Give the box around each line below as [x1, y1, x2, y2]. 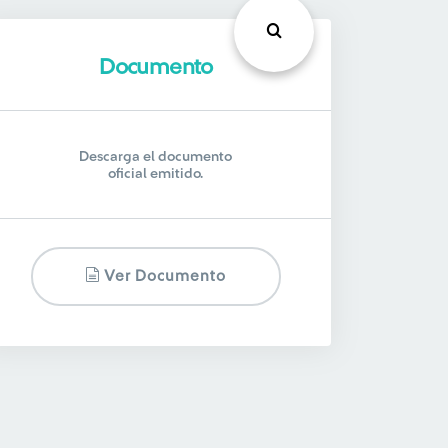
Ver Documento [100, 269, 227, 284]
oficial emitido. [108, 167, 204, 181]
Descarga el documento [79, 150, 233, 164]
